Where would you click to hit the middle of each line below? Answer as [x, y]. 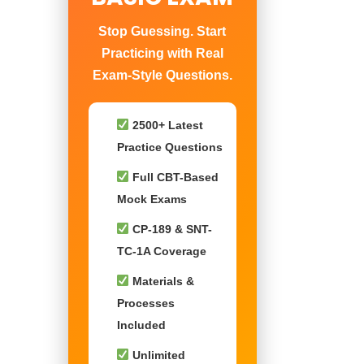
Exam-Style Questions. [162, 75]
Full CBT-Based [174, 177]
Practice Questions [169, 147]
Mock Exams [152, 199]
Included [141, 325]
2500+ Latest [167, 125]
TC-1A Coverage [161, 251]
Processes [145, 303]
